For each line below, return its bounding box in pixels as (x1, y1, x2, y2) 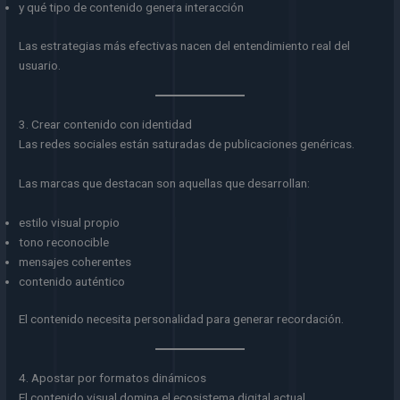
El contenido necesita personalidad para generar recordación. (19, 312, 345, 327)
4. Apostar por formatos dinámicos (19, 370, 207, 385)
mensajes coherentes (19, 254, 132, 269)
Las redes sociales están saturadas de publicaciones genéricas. (19, 136, 355, 151)
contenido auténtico (19, 273, 126, 288)
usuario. (19, 57, 62, 72)
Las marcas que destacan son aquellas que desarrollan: (19, 175, 311, 190)
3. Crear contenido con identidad (19, 116, 193, 131)
